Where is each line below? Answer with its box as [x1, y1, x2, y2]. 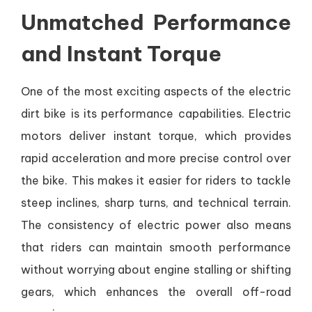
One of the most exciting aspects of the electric [21, 84, 291, 99]
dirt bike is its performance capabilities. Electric [21, 107, 291, 121]
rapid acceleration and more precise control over [21, 151, 291, 166]
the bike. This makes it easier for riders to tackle [21, 173, 291, 188]
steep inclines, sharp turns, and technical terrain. [21, 196, 291, 210]
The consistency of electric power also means [21, 218, 291, 233]
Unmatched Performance [21, 9, 291, 36]
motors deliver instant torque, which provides [21, 129, 291, 143]
